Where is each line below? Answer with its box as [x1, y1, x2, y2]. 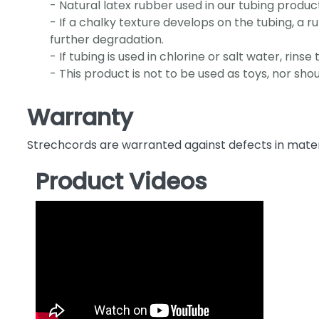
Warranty [26, 101, 133, 134]
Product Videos [35, 165, 207, 198]
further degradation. [49, 31, 164, 48]
